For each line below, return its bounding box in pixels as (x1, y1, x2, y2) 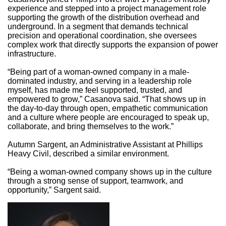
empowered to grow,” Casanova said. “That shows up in (8, 94, 206, 103)
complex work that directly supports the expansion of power (8, 40, 218, 49)
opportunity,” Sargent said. (8, 185, 101, 194)
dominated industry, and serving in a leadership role (8, 76, 192, 85)
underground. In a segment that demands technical (8, 22, 188, 31)
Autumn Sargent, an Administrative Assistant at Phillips (8, 140, 203, 149)
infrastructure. (8, 49, 56, 58)
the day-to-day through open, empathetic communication (8, 103, 208, 112)
